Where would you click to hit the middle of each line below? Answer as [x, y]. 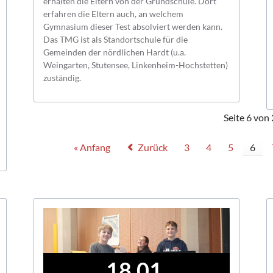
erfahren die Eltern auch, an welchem [114, 13]
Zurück [153, 147]
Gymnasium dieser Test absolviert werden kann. [133, 26]
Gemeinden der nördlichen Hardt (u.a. [115, 52]
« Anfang [92, 147]
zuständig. [62, 77]
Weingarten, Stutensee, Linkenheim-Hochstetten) [136, 65]
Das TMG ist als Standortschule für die [116, 39]
